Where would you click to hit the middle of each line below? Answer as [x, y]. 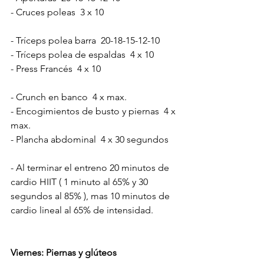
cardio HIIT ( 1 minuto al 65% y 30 [80, 181]
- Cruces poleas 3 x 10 [57, 12]
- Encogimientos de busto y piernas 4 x [94, 111]
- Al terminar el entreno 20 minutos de [91, 167]
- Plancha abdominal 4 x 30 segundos [90, 139]
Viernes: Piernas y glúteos [64, 252]
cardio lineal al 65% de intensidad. [82, 210]
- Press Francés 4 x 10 [56, 68]
